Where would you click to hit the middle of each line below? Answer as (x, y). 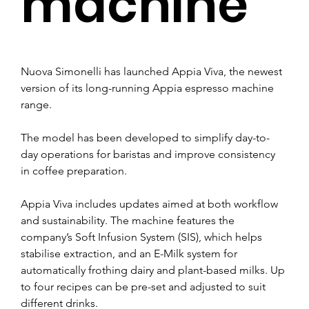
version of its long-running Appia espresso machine (149, 88)
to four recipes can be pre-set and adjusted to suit (144, 286)
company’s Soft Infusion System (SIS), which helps (143, 237)
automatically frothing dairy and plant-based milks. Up (154, 270)
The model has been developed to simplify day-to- (145, 137)
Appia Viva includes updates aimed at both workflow (151, 203)
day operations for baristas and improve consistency (149, 154)
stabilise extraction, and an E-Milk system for (130, 253)
